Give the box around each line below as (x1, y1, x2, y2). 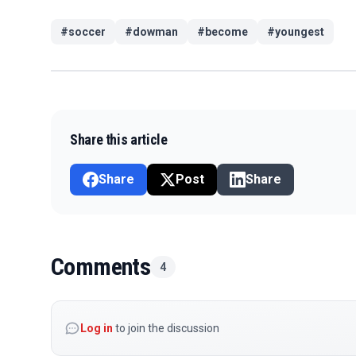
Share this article (70, 130, 168, 148)
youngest (275, 25, 324, 38)
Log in (80, 321, 113, 335)
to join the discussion (113, 321, 219, 335)
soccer (68, 25, 106, 38)
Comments (51, 252, 151, 281)
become (205, 25, 248, 38)
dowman (133, 25, 178, 38)
